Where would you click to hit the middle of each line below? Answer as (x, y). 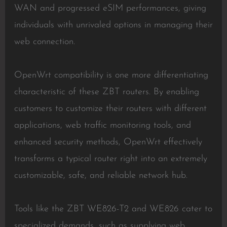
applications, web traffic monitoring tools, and (102, 125)
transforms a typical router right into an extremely (110, 159)
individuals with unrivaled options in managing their (113, 25)
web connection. (44, 42)
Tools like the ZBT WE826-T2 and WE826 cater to (113, 209)
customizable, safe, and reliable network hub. (101, 176)
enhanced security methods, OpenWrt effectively (108, 142)
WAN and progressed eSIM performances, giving (110, 8)
